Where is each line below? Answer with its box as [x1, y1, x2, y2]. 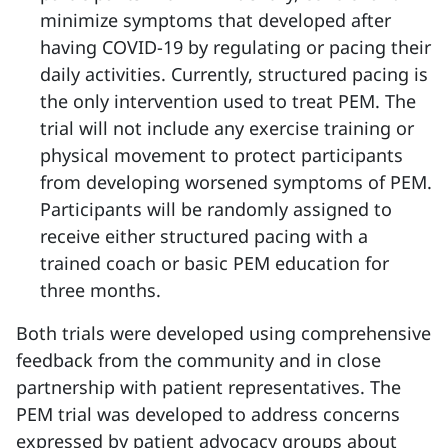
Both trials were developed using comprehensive [16, 321, 431, 345]
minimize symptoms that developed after [40, 8, 391, 32]
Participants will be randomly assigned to [40, 197, 392, 221]
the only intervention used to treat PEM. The [40, 89, 416, 113]
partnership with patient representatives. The [16, 375, 401, 399]
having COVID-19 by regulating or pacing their [40, 35, 431, 59]
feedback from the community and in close [16, 348, 381, 372]
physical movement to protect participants [40, 143, 403, 167]
